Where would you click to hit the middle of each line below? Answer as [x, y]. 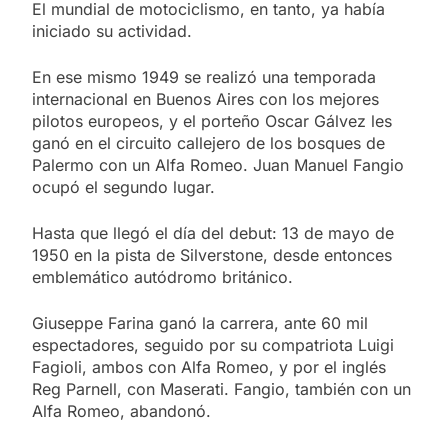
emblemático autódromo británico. [162, 276]
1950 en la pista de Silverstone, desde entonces [212, 254]
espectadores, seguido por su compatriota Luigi [213, 344]
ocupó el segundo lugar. [123, 186]
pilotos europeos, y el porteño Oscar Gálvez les [212, 120]
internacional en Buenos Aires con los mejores [205, 98]
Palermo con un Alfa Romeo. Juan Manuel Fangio [218, 164]
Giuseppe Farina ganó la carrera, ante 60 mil [200, 322]
